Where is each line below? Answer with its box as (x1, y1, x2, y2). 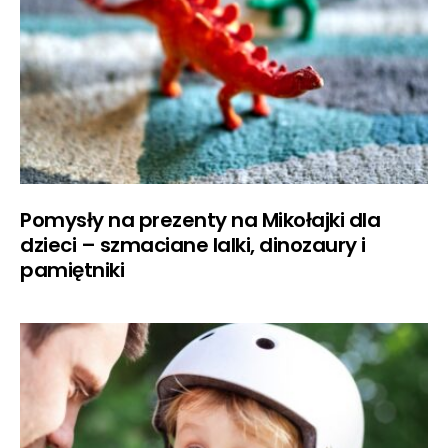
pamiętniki (20, 255, 124, 284)
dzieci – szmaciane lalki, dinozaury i (20, 230, 366, 259)
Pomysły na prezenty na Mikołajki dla (20, 205, 380, 234)
